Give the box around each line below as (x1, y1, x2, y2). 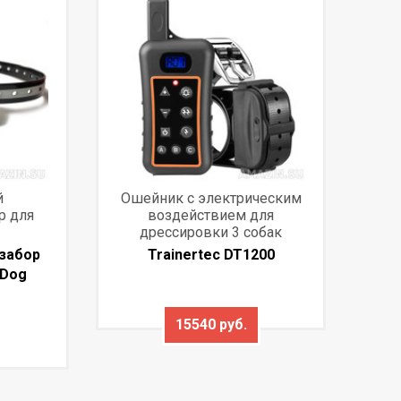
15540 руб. (175, 315, 247, 333)
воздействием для (148, 206, 275, 224)
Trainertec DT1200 (147, 245, 275, 263)
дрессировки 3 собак (140, 223, 283, 241)
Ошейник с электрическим (120, 189, 302, 207)
